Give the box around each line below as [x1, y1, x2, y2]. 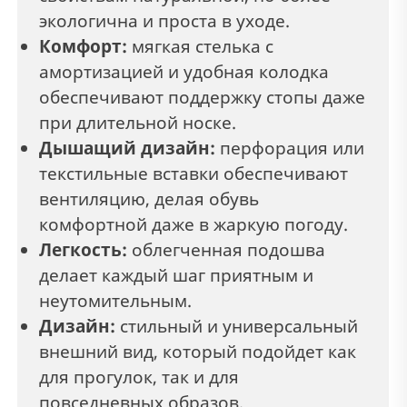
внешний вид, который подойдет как [39, 340, 356, 364]
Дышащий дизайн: [39, 136, 215, 161]
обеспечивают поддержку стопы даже [39, 85, 365, 110]
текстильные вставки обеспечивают [39, 162, 348, 186]
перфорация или [215, 136, 364, 161]
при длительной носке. [39, 111, 236, 135]
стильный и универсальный [115, 314, 358, 339]
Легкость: [39, 238, 127, 263]
